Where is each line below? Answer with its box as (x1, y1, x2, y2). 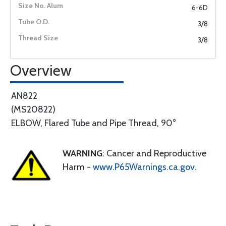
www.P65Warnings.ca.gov (93, 161, 195, 173)
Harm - (63, 161, 93, 173)
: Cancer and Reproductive (102, 148, 206, 159)
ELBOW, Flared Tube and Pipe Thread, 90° (11, 118, 176, 129)
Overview (10, 61, 72, 80)
